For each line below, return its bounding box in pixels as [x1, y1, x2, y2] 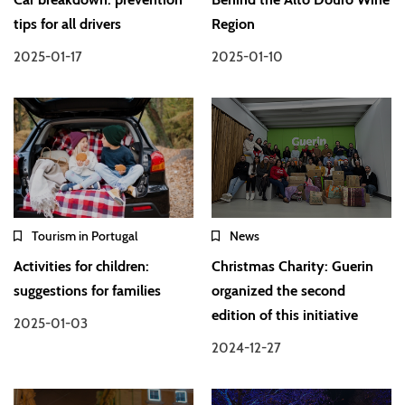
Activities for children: [14, 258, 149, 276]
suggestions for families [14, 282, 161, 300]
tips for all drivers [14, 14, 121, 33]
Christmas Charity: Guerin [212, 258, 374, 276]
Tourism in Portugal [32, 228, 137, 245]
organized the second [212, 282, 346, 300]
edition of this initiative [212, 306, 359, 325]
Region [212, 14, 256, 33]
